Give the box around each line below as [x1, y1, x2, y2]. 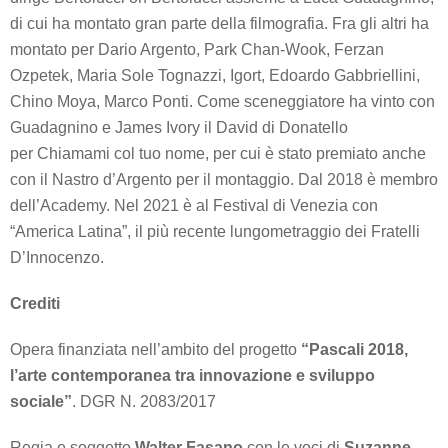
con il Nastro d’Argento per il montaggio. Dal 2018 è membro [10, 171, 438, 189]
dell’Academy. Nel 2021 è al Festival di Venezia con [10, 197, 378, 215]
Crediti [10, 295, 60, 313]
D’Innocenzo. [10, 249, 104, 267]
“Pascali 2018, [301, 341, 408, 359]
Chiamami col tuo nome [37, 145, 205, 163]
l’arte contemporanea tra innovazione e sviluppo [10, 367, 375, 385]
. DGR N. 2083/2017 [72, 393, 216, 411]
